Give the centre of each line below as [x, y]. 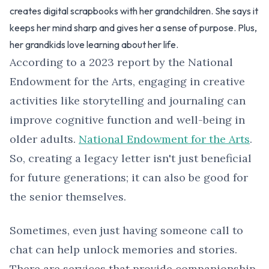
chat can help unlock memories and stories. [123, 250]
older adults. [44, 139]
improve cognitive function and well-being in [127, 120]
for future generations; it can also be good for [129, 178]
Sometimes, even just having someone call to [126, 231]
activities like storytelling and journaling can [128, 101]
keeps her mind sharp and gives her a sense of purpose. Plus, [133, 28]
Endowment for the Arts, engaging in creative [127, 82]
